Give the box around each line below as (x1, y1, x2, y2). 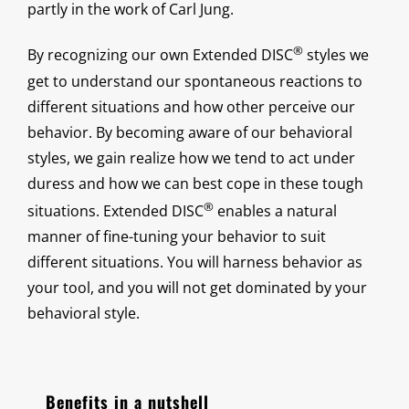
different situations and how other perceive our (27, 96, 355, 117)
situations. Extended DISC (27, 200, 204, 221)
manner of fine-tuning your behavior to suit (27, 225, 326, 246)
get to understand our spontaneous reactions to (27, 70, 362, 91)
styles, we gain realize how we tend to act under (27, 147, 355, 168)
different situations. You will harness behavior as (27, 251, 362, 272)
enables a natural (214, 200, 337, 221)
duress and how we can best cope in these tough (27, 173, 363, 194)
